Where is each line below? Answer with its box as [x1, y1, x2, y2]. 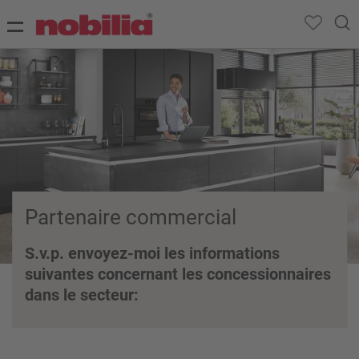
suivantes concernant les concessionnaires [25, 264, 332, 284]
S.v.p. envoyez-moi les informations [25, 244, 280, 264]
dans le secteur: [25, 285, 139, 305]
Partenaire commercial [25, 205, 237, 230]
